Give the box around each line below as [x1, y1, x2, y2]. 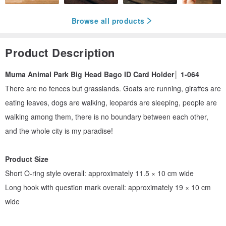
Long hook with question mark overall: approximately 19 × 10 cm [5, 182, 211, 193]
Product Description [5, 44, 115, 61]
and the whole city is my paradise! [5, 126, 113, 136]
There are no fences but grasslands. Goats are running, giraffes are [5, 83, 221, 94]
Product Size [5, 154, 48, 164]
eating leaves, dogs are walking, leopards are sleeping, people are [5, 97, 217, 108]
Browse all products [72, 15, 145, 26]
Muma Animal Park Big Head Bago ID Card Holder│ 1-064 [5, 69, 199, 80]
